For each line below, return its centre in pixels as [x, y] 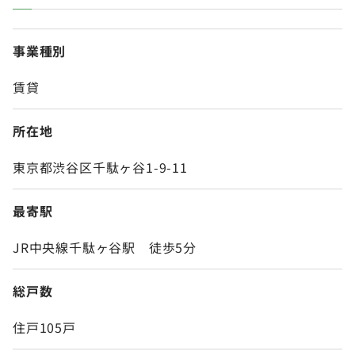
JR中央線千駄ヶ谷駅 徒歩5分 [105, 248]
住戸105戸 [44, 328]
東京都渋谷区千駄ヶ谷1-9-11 [100, 168]
